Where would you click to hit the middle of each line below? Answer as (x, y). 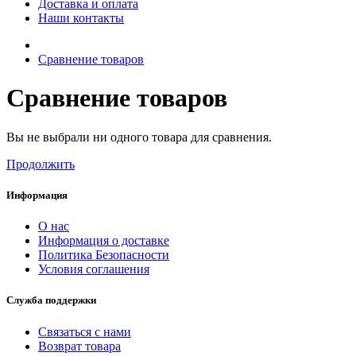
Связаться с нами (85, 331)
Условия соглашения (94, 269)
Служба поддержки (51, 300)
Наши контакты (81, 18)
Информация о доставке (104, 241)
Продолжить (41, 164)
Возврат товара (79, 346)
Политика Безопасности (104, 255)
